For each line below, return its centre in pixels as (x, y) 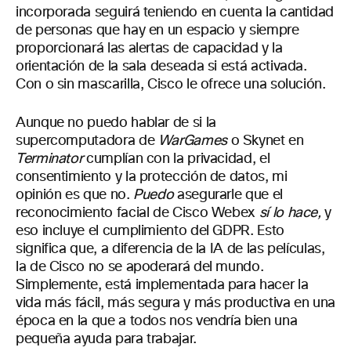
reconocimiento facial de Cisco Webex (138, 213)
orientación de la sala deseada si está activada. (161, 67)
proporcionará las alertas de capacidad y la (149, 49)
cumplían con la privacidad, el (176, 159)
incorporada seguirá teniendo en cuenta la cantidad (175, 13)
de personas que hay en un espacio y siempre (157, 31)
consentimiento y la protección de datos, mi (152, 177)
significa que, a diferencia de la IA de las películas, (170, 249)
